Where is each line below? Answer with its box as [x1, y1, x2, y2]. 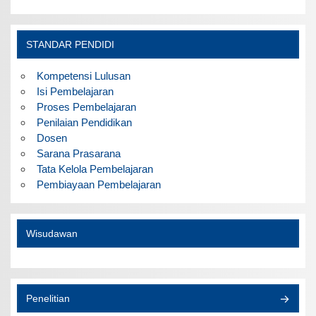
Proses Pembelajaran [36, 100, 136, 113]
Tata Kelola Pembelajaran [36, 162, 153, 175]
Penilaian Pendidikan [36, 116, 132, 128]
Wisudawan [25, 228, 78, 239]
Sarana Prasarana [36, 147, 121, 159]
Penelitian [25, 293, 70, 304]
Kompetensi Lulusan [36, 69, 130, 82]
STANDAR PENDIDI [25, 39, 114, 50]
